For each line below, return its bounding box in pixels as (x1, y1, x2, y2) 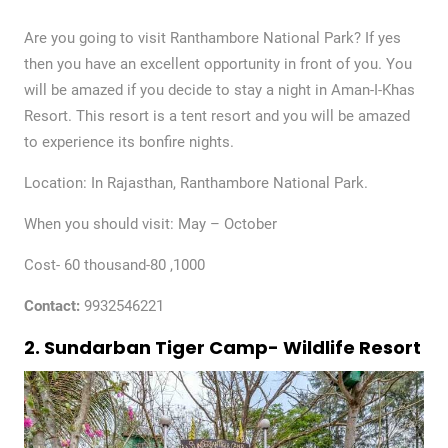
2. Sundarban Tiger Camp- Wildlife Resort (23, 334, 421, 360)
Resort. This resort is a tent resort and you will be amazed (23, 106, 410, 125)
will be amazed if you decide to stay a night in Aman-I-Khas (23, 80, 415, 99)
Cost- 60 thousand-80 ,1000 (23, 255, 205, 274)
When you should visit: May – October (23, 214, 277, 233)
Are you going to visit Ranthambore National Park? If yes (23, 28, 401, 47)
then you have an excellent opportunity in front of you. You (23, 54, 412, 73)
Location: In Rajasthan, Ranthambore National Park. (23, 173, 368, 192)
